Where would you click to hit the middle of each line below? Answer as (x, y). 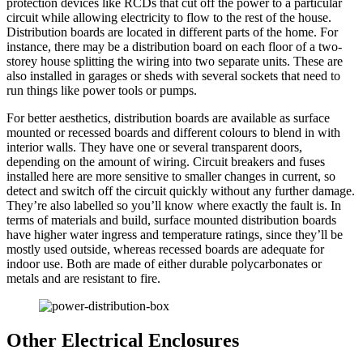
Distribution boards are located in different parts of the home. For (172, 32)
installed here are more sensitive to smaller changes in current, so (171, 177)
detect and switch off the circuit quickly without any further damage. (181, 191)
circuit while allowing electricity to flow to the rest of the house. (169, 18)
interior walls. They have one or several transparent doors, (154, 147)
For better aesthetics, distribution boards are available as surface (168, 118)
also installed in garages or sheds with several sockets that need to (173, 76)
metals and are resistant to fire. (87, 279)
